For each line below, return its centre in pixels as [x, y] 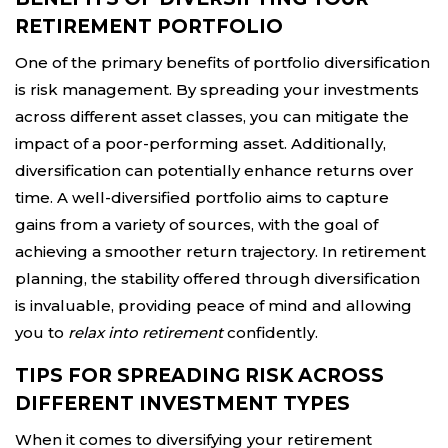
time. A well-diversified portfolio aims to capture [202, 197]
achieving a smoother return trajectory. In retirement [220, 251]
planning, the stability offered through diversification [217, 278]
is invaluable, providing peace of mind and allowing [213, 305]
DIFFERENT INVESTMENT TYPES [182, 403]
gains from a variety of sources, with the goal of [196, 224]
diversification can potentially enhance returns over [214, 170]
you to [41, 332]
